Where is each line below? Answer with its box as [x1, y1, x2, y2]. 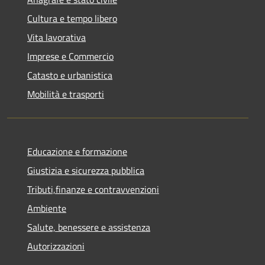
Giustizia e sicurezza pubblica [27, 163, 144, 177]
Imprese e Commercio [27, 49, 114, 63]
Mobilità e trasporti [27, 86, 104, 101]
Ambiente [27, 201, 66, 215]
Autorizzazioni [27, 238, 85, 253]
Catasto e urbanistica [27, 67, 112, 82]
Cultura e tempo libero [27, 11, 117, 25]
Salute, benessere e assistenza [27, 219, 150, 234]
